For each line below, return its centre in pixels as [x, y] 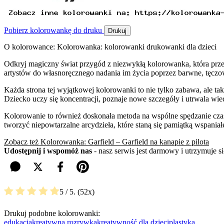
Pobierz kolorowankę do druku [54, 30]
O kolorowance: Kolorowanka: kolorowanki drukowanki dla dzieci [110, 47]
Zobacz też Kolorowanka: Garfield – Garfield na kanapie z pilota [106, 142]
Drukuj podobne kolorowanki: [52, 213]
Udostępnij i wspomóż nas [48, 151]
